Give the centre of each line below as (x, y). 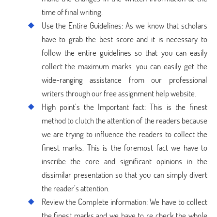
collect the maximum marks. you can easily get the (124, 66)
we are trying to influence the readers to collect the (124, 134)
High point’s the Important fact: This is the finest (124, 107)
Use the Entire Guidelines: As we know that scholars (124, 25)
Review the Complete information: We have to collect (124, 202)
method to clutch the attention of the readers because (124, 120)
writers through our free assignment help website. (119, 93)
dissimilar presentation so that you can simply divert (124, 175)
